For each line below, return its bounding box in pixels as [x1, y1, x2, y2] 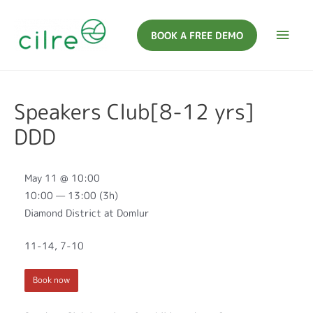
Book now [33, 275, 70, 286]
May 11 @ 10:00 [24, 170, 100, 184]
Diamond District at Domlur [24, 205, 149, 219]
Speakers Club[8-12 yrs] [14, 97, 254, 127]
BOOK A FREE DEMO [151, 28, 244, 42]
